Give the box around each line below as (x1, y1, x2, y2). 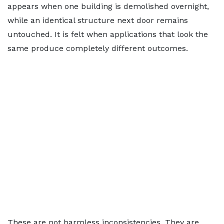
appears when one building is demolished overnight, (7, 1, 209, 11)
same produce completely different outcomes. (7, 43, 188, 53)
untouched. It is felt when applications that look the (7, 29, 208, 39)
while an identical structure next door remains (7, 15, 188, 25)
